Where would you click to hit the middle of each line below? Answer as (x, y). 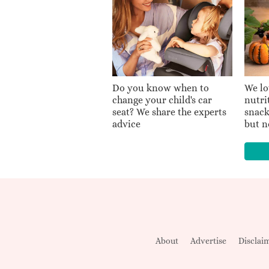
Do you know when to (161, 88)
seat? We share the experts (169, 112)
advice (126, 124)
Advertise (208, 240)
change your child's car (162, 100)
